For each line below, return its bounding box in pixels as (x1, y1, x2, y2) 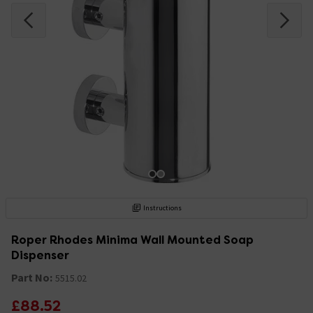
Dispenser (11, 247, 69, 263)
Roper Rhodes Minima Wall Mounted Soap (11, 232, 254, 247)
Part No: (11, 270, 52, 284)
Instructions (143, 203, 182, 212)
